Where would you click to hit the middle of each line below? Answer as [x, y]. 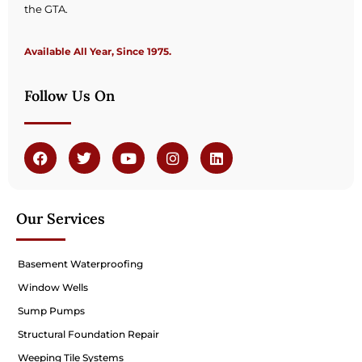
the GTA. [46, 8]
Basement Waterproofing [80, 264]
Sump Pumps [51, 311]
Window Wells [53, 288]
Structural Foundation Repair [88, 335]
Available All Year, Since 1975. [98, 52]
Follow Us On [69, 95]
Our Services [61, 219]
